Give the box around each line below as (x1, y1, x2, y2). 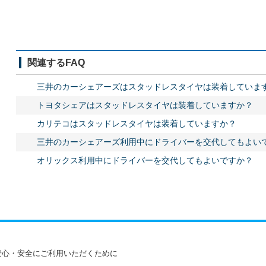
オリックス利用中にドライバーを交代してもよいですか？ (36, 156, 253, 165)
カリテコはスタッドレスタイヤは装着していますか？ (36, 119, 236, 128)
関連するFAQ (27, 57, 85, 68)
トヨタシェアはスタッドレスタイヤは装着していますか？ (36, 100, 253, 110)
